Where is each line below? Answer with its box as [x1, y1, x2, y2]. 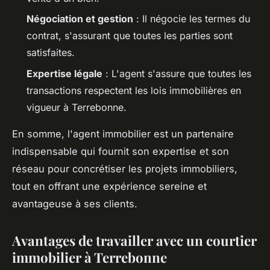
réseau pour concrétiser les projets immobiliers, [12, 162, 237, 175]
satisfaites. [27, 46, 75, 59]
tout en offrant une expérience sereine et [12, 180, 207, 192]
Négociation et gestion [27, 13, 133, 25]
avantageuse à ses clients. [12, 197, 137, 210]
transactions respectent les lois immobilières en [27, 84, 241, 96]
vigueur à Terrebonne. [27, 101, 127, 113]
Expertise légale [27, 67, 102, 80]
